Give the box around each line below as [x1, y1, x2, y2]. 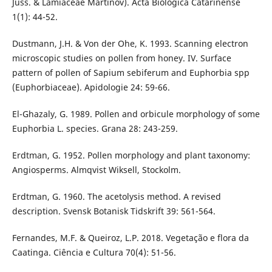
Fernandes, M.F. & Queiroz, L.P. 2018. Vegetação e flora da [12, 231, 249, 243]
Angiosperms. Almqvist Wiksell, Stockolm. [12, 163, 181, 175]
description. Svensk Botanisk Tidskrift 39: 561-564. [12, 205, 216, 217]
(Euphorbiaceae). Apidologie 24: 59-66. [12, 81, 170, 93]
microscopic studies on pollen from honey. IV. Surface [12, 52, 231, 64]
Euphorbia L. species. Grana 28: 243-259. [12, 122, 178, 134]
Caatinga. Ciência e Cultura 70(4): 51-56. [12, 246, 176, 258]
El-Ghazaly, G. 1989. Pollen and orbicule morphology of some [12, 107, 260, 120]
